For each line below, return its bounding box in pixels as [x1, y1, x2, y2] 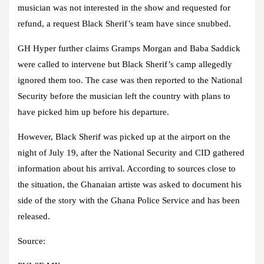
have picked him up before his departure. [18, 107, 169, 117]
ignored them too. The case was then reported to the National [18, 75, 242, 85]
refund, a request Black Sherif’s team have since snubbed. [18, 19, 231, 29]
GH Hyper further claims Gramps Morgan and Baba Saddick [18, 44, 240, 54]
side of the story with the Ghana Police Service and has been [18, 196, 240, 206]
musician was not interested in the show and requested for [18, 3, 230, 13]
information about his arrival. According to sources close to [18, 164, 236, 174]
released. [18, 212, 50, 222]
